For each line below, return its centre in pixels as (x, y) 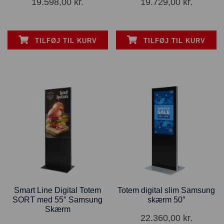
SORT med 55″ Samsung (58, 200)
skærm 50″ (166, 200)
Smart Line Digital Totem (58, 190)
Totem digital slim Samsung (166, 190)
